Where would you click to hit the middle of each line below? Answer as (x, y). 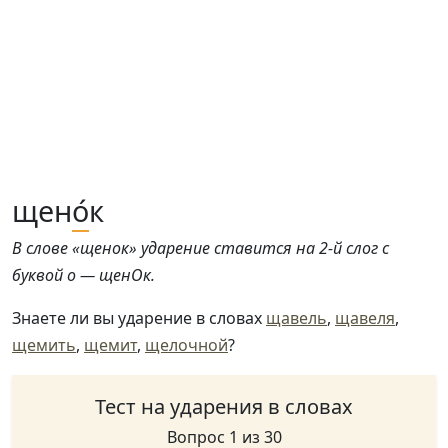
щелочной (186, 345)
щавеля (365, 318)
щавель (296, 318)
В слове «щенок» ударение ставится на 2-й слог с (200, 248)
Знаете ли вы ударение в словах (139, 318)
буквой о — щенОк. (83, 275)
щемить (44, 345)
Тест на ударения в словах (224, 406)
